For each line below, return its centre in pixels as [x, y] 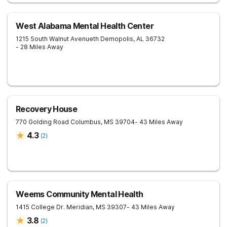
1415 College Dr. [40, 207]
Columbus [86, 122]
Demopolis [117, 39]
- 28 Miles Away [40, 47]
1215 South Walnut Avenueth [57, 39]
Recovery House [47, 109]
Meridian [80, 207]
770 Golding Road [42, 122]
